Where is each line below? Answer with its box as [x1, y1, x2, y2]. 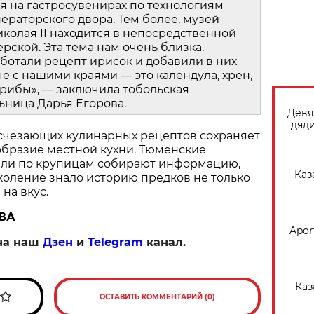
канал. [143, 235, 186, 250]
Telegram [88, 235, 143, 250]
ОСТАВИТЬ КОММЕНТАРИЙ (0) [100, 292, 215, 302]
